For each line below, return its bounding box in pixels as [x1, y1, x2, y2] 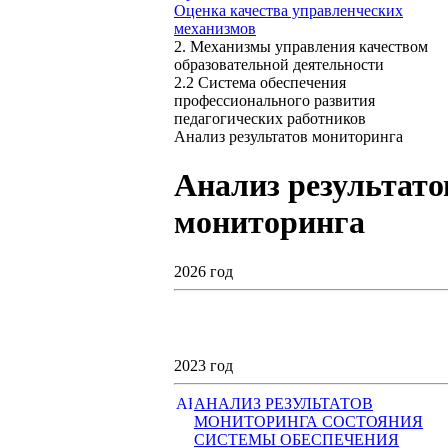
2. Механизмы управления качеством [174, 37, 428, 55]
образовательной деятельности [174, 55, 384, 73]
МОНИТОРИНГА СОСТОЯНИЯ [194, 412, 423, 430]
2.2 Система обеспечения [174, 73, 346, 91]
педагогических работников [174, 109, 366, 127]
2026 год [174, 262, 233, 280]
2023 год [174, 356, 233, 374]
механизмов [174, 19, 256, 37]
